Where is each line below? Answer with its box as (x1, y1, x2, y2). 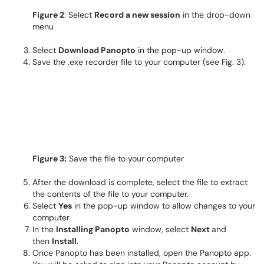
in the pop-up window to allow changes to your (72, 200, 255, 211)
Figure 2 (32, 9, 64, 20)
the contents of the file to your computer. (32, 189, 189, 199)
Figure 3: (32, 153, 67, 164)
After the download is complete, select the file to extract (32, 177, 247, 187)
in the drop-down (180, 9, 250, 20)
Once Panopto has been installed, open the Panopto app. (32, 247, 251, 258)
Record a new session (94, 9, 180, 20)
